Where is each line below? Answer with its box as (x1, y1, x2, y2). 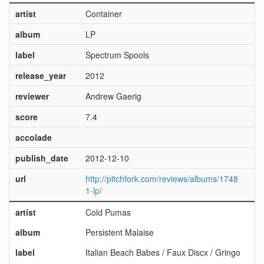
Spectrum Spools (85, 49, 149, 61)
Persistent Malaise (85, 226, 154, 238)
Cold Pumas (85, 206, 131, 218)
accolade (15, 131, 52, 143)
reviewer (15, 90, 49, 102)
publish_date (15, 152, 68, 164)
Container (85, 8, 122, 19)
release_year (15, 70, 66, 81)
